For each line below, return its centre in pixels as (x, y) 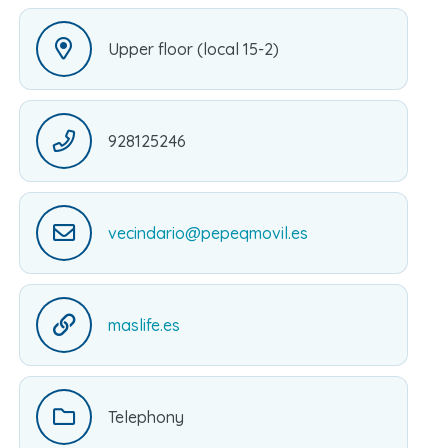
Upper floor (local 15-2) (193, 48)
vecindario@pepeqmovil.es (207, 232)
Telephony (145, 416)
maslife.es (143, 324)
